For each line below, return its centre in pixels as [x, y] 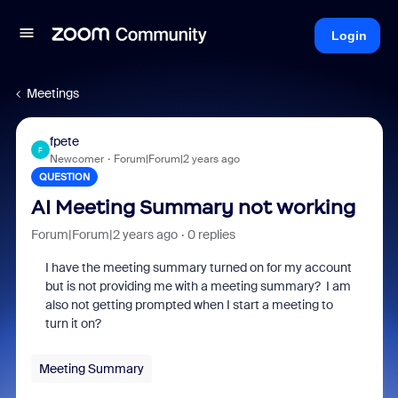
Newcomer [76, 159]
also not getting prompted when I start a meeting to [189, 305]
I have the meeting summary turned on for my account [198, 267]
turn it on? [74, 323]
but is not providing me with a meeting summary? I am [198, 286]
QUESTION [64, 177]
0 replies [211, 235]
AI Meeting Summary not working [193, 207]
